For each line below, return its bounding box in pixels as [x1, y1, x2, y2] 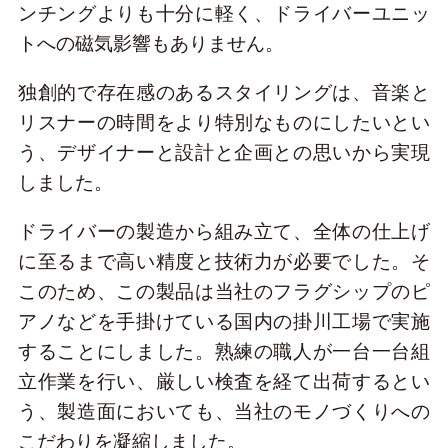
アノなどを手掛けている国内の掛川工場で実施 [17, 311, 431, 333]
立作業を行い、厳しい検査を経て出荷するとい [17, 371, 431, 393]
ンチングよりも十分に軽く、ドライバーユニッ [17, 3, 431, 25]
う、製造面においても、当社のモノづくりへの [17, 401, 431, 423]
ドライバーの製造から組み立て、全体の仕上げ [17, 221, 431, 243]
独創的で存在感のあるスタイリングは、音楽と [17, 82, 431, 104]
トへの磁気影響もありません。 [17, 33, 284, 55]
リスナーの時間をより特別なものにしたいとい [17, 112, 431, 134]
